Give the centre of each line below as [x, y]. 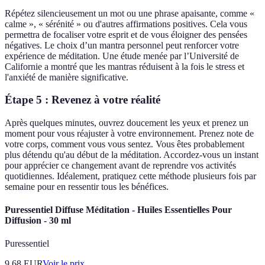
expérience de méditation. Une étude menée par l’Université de [122, 56]
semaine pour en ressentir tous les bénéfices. [87, 186]
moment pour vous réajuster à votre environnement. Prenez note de [129, 133]
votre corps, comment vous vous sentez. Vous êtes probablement [125, 144]
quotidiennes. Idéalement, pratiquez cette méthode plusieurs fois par [130, 176]
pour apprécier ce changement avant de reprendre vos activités [120, 165]
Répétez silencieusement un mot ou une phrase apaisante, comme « [130, 13]
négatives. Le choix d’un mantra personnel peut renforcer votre [122, 45]
